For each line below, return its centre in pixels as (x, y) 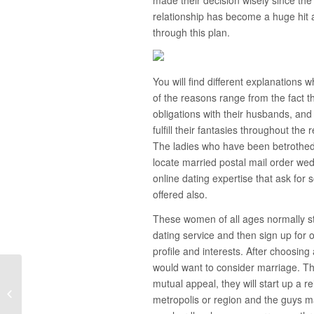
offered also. (180, 194)
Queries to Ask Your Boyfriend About (100, 286)
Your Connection (58, 300)
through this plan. (191, 32)
